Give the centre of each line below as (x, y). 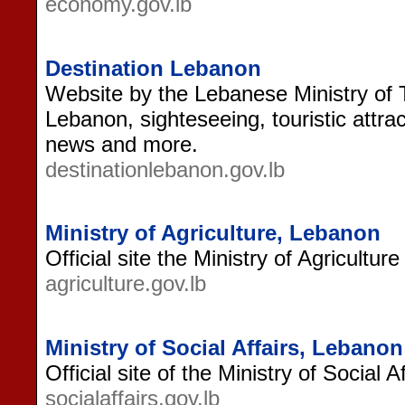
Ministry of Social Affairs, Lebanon (224, 347)
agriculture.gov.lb (126, 284)
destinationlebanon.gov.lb (165, 169)
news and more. (122, 144)
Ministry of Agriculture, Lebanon (213, 233)
